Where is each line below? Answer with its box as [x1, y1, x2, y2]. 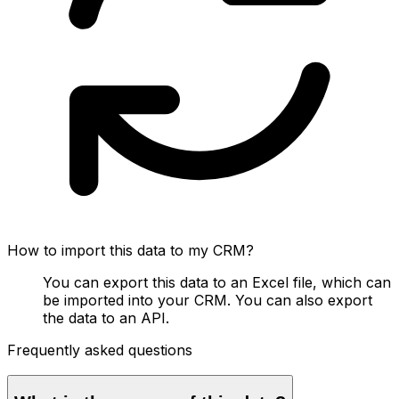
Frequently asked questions [7, 340, 192, 359]
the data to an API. [43, 308, 169, 327]
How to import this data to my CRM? [7, 240, 254, 259]
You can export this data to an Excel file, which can [43, 273, 391, 291]
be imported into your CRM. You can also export [43, 290, 372, 309]
